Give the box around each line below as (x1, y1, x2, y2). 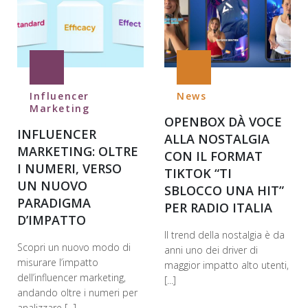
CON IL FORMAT (164, 148, 263, 165)
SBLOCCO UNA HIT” (164, 182, 284, 199)
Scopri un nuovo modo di (17, 241, 131, 254)
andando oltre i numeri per (17, 286, 137, 300)
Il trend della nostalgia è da (164, 228, 285, 242)
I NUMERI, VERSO (17, 160, 122, 177)
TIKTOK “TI (164, 165, 232, 182)
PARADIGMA (17, 195, 91, 212)
